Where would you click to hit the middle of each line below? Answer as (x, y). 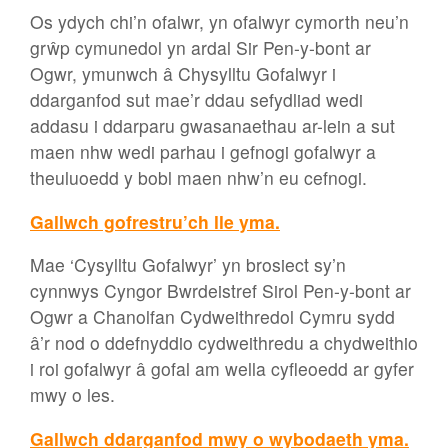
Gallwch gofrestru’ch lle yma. (155, 221)
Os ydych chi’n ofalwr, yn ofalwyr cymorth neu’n (219, 22)
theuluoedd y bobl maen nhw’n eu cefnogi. (198, 178)
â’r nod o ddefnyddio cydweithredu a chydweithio (224, 343)
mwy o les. (72, 395)
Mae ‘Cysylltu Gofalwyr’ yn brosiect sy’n (188, 265)
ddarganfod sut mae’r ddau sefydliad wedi (196, 100)
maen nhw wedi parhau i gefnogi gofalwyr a (203, 152)
